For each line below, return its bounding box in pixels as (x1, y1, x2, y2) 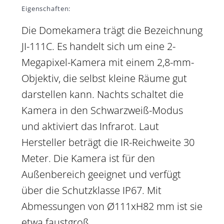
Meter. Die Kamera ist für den (21, 151, 155, 165)
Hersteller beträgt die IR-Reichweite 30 (21, 135, 194, 149)
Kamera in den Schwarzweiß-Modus (21, 103, 183, 117)
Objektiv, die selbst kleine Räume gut (21, 71, 187, 85)
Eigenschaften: (21, 4, 71, 13)
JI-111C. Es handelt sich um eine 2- (21, 39, 175, 53)
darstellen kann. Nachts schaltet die (21, 87, 183, 101)
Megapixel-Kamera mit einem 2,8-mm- (21, 55, 194, 69)
